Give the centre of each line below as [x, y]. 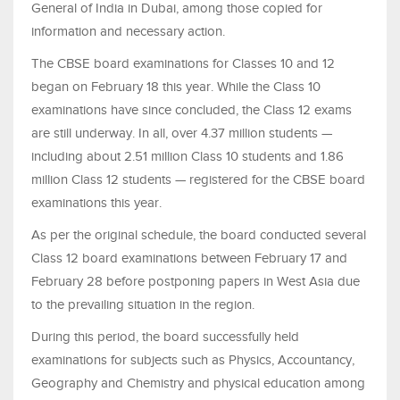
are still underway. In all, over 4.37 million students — [182, 133]
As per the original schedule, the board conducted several [199, 235]
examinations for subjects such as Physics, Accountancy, [193, 360]
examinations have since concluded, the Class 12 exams [192, 110]
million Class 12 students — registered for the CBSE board [198, 180]
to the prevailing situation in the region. [143, 305]
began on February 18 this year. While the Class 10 [176, 87]
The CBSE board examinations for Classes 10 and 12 [183, 64]
